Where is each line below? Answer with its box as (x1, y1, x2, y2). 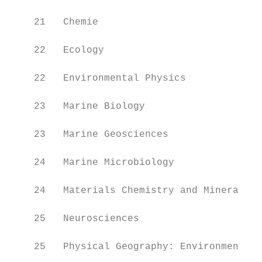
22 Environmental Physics (11, 73, 186, 84)
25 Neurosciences (11, 213, 139, 224)
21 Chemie (11, 17, 98, 27)
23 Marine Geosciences (11, 129, 168, 140)
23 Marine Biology (11, 101, 145, 112)
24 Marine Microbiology (11, 157, 174, 168)
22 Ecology (11, 45, 104, 56)
